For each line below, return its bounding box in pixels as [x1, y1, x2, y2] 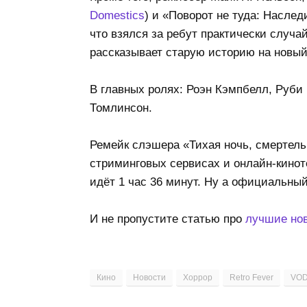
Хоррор [182, 273, 212, 283]
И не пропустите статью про [89, 212, 245, 226]
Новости [132, 273, 166, 283]
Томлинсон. [89, 101, 152, 115]
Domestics [89, 9, 145, 23]
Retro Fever [229, 273, 273, 283]
